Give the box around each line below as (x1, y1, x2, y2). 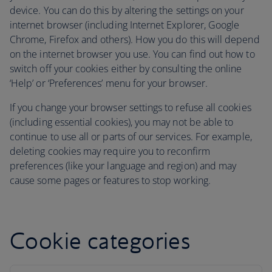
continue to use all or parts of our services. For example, (10, 130, 252, 143)
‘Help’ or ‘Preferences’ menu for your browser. (10, 76, 211, 90)
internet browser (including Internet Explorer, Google (10, 18, 240, 32)
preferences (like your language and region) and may (10, 159, 237, 172)
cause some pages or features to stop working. (10, 174, 211, 187)
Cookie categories (10, 226, 191, 254)
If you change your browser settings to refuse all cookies (10, 101, 251, 114)
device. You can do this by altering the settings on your (10, 4, 244, 17)
